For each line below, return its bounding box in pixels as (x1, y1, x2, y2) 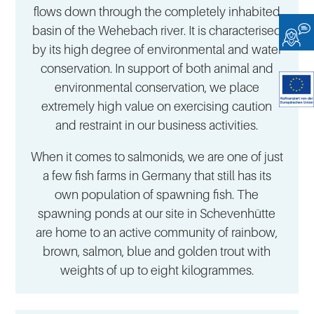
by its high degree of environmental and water (32, 42, 282, 57)
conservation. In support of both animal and (40, 61, 273, 76)
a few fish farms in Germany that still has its (42, 168, 271, 184)
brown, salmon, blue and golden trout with (43, 244, 271, 259)
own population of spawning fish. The (55, 187, 259, 203)
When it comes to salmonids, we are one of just (30, 149, 283, 165)
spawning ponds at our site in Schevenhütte (38, 206, 276, 221)
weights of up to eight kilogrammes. (60, 263, 254, 278)
